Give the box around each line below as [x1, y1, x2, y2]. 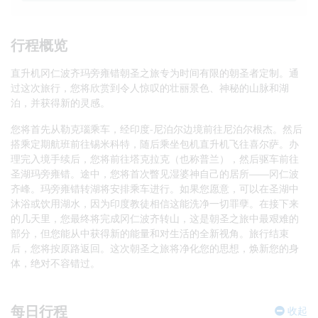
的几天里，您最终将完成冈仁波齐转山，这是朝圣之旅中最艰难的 [11, 212, 299, 224]
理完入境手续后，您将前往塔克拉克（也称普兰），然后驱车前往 [11, 152, 299, 165]
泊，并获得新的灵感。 [11, 96, 110, 109]
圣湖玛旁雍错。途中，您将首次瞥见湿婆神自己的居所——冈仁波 [11, 167, 299, 180]
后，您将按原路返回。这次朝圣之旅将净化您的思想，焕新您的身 [11, 241, 299, 254]
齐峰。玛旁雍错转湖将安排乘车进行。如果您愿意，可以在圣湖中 [11, 182, 299, 194]
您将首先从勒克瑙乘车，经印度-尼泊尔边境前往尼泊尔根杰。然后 [11, 122, 302, 135]
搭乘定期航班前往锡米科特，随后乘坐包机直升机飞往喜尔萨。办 [11, 137, 299, 150]
